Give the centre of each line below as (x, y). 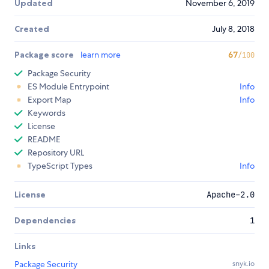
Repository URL (56, 153)
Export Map (50, 100)
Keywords (47, 113)
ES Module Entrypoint (68, 87)
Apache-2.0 (231, 195)
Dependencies (45, 221)
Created (32, 29)
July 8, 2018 (233, 29)
